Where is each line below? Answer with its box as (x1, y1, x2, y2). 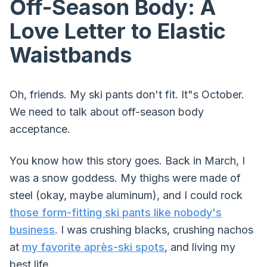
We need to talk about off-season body (10, 105, 204, 118)
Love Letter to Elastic (10, 18, 226, 44)
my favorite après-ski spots (22, 241, 164, 253)
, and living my (164, 241, 235, 253)
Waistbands (10, 42, 132, 68)
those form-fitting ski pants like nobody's (10, 206, 222, 219)
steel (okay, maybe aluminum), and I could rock (10, 189, 243, 201)
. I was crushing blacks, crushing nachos (55, 223, 253, 236)
